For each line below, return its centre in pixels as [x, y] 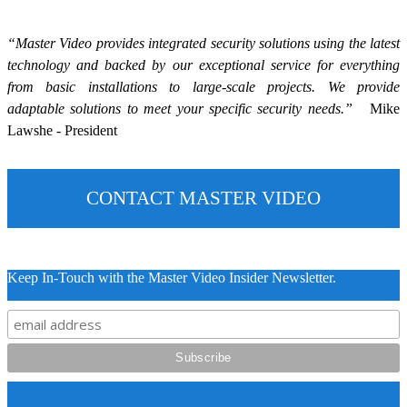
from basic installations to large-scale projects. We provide [203, 87]
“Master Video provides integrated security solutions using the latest [203, 44]
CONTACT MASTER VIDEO [203, 199]
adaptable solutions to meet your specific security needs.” [189, 109]
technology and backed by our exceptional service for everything [203, 65]
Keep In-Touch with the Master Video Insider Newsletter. [172, 278]
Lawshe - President [62, 131]
